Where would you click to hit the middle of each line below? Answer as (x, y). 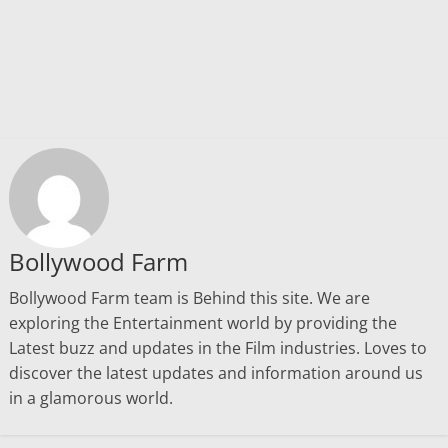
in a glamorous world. (90, 397)
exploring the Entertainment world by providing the (202, 322)
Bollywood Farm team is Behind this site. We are (189, 297)
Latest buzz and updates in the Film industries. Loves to (217, 347)
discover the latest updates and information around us (215, 372)
